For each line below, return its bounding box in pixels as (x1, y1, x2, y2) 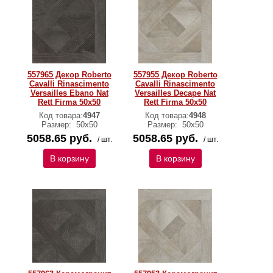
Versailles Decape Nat (135, 88, 216, 97)
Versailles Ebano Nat (30, 88, 108, 97)
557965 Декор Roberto (27, 70, 112, 79)
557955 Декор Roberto (133, 70, 218, 79)
